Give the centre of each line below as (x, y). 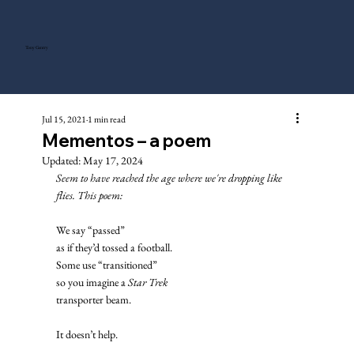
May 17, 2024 (113, 160)
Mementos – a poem (126, 140)
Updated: (62, 160)
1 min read (106, 119)
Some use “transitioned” (106, 264)
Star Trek (147, 282)
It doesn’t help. (88, 334)
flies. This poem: (90, 195)
